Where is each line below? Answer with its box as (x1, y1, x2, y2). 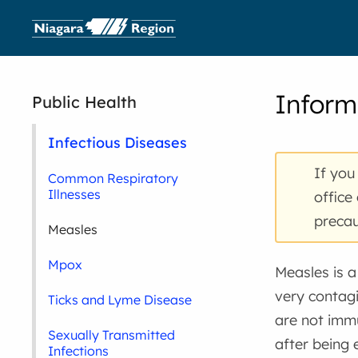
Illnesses (48, 186, 101, 202)
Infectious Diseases (48, 133, 188, 151)
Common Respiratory (48, 170, 179, 186)
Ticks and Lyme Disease (48, 292, 193, 308)
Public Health (32, 92, 137, 112)
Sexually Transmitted (48, 327, 176, 343)
